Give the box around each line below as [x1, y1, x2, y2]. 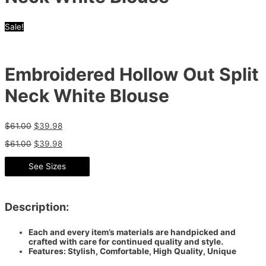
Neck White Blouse [5, 85, 169, 107]
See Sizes [28, 161, 66, 171]
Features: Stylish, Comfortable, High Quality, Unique [28, 246, 236, 256]
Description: [5, 199, 69, 213]
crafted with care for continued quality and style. [28, 237, 223, 247]
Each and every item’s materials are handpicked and [28, 227, 236, 237]
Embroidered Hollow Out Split [5, 64, 259, 85]
